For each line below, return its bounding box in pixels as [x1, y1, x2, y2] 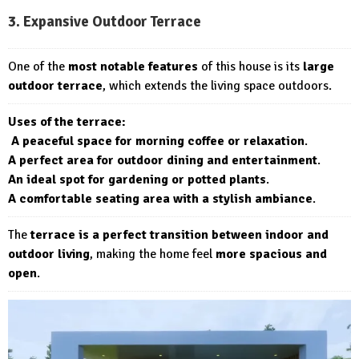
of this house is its [198, 58, 303, 75]
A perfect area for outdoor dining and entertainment [8, 151, 317, 168]
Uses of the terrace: [8, 113, 126, 130]
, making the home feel [90, 245, 216, 262]
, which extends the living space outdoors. [103, 77, 332, 94]
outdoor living [8, 245, 90, 262]
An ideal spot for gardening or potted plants [8, 171, 266, 188]
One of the [8, 58, 68, 75]
